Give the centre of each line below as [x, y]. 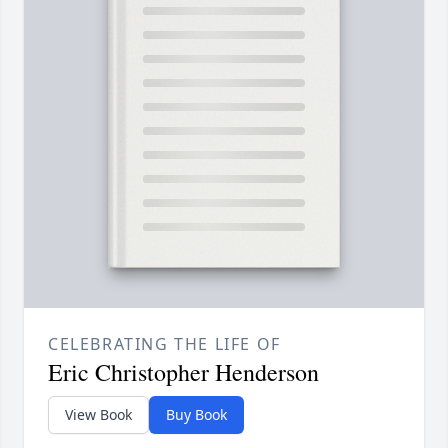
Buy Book [196, 415]
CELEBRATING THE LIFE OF [164, 344]
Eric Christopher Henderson [183, 372]
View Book [98, 415]
